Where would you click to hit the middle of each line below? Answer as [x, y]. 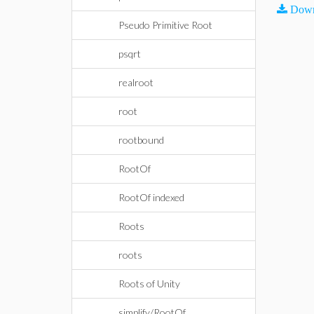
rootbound [141, 140]
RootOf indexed [151, 197]
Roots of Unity [149, 284]
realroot [136, 82]
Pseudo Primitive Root [165, 25]
